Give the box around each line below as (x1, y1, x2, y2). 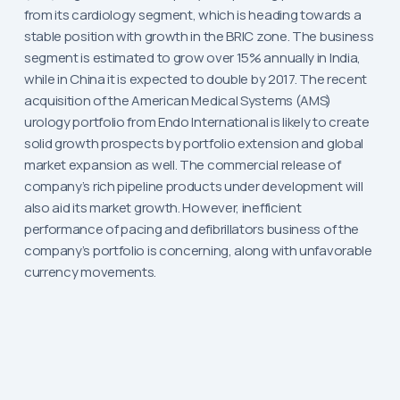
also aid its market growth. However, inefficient (23, 198, 302, 218)
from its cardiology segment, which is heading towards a (23, 5, 362, 25)
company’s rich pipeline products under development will (23, 177, 363, 196)
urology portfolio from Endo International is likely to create (23, 112, 370, 132)
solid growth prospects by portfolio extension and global (23, 134, 364, 154)
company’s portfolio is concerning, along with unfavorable (23, 241, 372, 261)
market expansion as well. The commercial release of (23, 155, 341, 175)
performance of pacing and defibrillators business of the (23, 220, 360, 239)
